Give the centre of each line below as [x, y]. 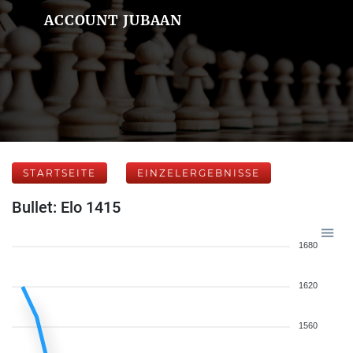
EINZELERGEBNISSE [199, 173]
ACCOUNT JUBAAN [113, 20]
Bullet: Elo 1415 [66, 207]
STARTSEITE [59, 173]
